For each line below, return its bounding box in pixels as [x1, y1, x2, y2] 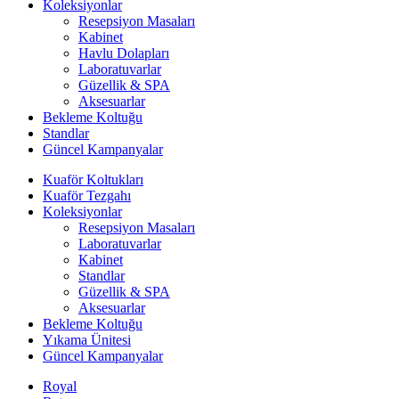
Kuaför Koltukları [43, 172, 143, 187]
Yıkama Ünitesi [43, 332, 131, 347]
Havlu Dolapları [78, 45, 169, 61]
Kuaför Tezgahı [43, 188, 131, 203]
